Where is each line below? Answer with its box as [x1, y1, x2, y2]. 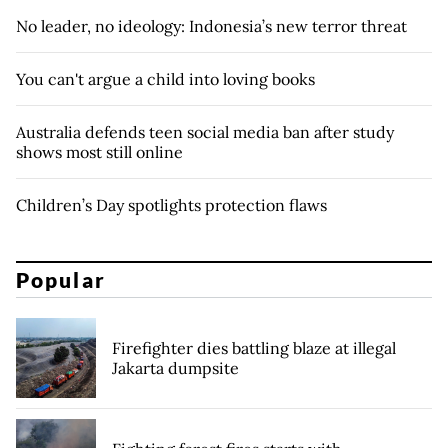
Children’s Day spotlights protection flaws [16, 194, 327, 215]
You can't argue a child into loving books [16, 68, 315, 89]
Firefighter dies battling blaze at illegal [112, 338, 396, 359]
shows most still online [16, 141, 183, 162]
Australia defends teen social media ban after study [16, 121, 394, 142]
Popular [16, 267, 106, 293]
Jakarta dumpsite [112, 358, 239, 379]
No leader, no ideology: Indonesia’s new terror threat [16, 15, 407, 36]
